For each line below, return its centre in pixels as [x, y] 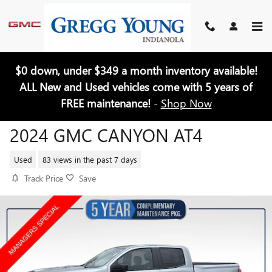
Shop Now [186, 103]
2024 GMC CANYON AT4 [106, 135]
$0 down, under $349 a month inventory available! [136, 70]
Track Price [44, 178]
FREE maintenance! [107, 103]
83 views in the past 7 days [90, 159]
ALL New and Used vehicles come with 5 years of [136, 87]
